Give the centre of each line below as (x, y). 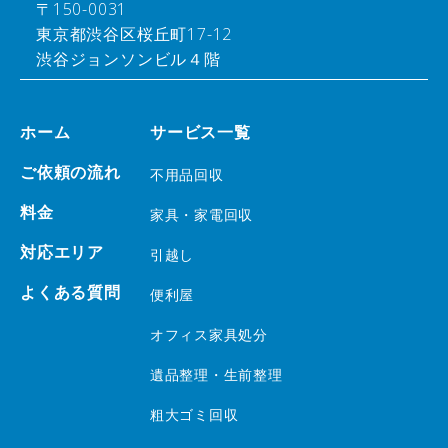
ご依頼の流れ (70, 172)
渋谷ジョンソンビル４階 (128, 59)
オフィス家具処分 (209, 335)
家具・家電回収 (201, 215)
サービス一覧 (200, 132)
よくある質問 (70, 292)
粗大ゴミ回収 (194, 415)
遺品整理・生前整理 (216, 375)
